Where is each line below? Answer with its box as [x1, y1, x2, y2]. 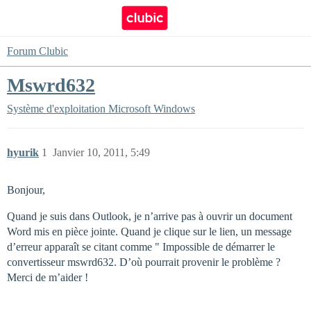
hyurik [7, 146, 39, 158]
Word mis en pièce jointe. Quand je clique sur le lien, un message [7, 226, 292, 237]
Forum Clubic [7, 45, 68, 57]
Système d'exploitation [7, 103, 106, 115]
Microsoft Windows [108, 103, 195, 115]
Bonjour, [7, 184, 45, 196]
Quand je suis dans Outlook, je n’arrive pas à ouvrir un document [7, 210, 292, 222]
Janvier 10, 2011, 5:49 [53, 146, 150, 158]
